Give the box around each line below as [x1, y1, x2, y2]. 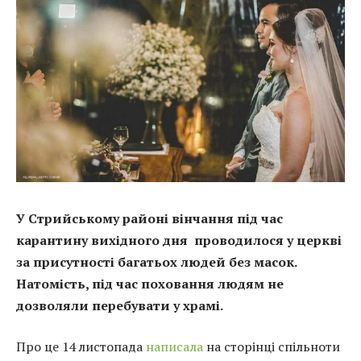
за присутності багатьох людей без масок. [16, 252, 297, 271]
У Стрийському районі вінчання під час [16, 209, 283, 227]
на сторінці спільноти [203, 338, 340, 356]
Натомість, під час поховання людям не [16, 274, 284, 293]
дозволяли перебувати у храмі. [16, 296, 223, 314]
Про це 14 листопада [16, 338, 146, 356]
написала [146, 338, 203, 356]
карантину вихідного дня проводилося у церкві [16, 230, 342, 249]
